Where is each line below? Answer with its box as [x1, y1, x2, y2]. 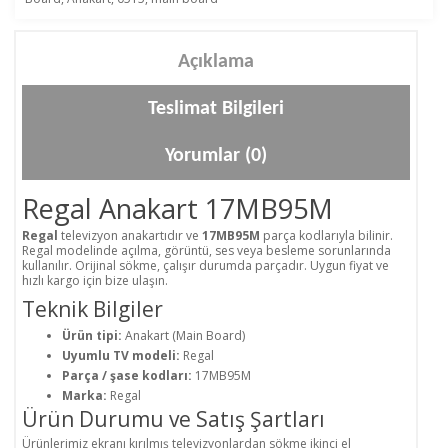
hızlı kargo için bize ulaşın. [22, 272, 168, 290]
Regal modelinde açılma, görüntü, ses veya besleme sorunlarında [22, 242, 391, 260]
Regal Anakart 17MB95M [22, 190, 333, 228]
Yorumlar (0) [165, 146, 267, 167]
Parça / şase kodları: [62, 367, 192, 385]
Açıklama [178, 52, 254, 73]
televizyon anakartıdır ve [58, 227, 202, 245]
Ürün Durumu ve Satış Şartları [22, 405, 325, 434]
